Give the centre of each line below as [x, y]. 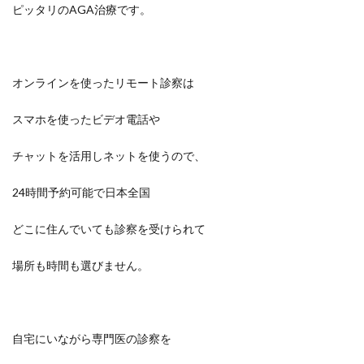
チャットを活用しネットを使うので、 [109, 155]
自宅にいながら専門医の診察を [92, 338]
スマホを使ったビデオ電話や [86, 119]
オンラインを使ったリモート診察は [103, 82]
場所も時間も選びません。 [80, 265]
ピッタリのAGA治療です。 [82, 9]
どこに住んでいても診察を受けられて [109, 228]
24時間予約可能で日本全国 [81, 192]
